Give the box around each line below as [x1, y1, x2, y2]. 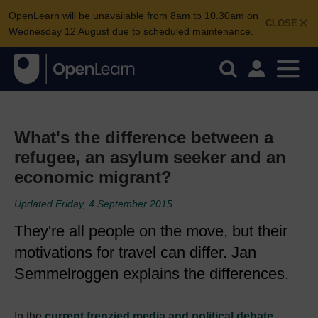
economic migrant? [14, 168, 172, 187]
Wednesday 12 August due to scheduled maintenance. [9, 26, 253, 37]
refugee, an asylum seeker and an [14, 148, 286, 167]
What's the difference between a [14, 128, 273, 147]
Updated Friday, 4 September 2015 [14, 198, 172, 209]
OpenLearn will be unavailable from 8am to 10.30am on [9, 10, 258, 21]
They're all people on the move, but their [14, 222, 287, 240]
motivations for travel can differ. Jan [14, 243, 256, 261]
